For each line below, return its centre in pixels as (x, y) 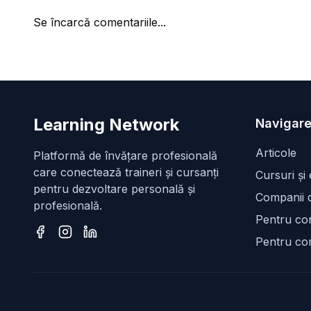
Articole (276, 153)
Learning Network (106, 125)
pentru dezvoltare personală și (114, 189)
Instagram (84, 247)
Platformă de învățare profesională (125, 156)
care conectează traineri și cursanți (126, 173)
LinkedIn (105, 247)
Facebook (59, 247)
